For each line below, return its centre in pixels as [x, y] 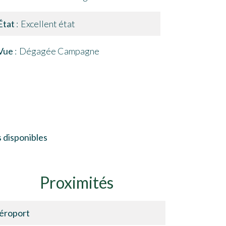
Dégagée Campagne [59, 51]
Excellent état [48, 24]
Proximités [77, 182]
